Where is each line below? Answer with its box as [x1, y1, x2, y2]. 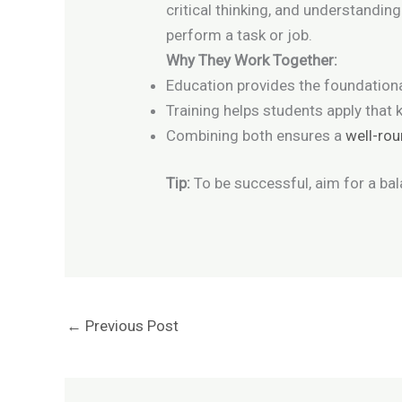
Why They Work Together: [166, 50, 338, 69]
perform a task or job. [166, 25, 313, 44]
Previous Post [82, 317, 179, 336]
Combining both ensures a [166, 126, 343, 144]
